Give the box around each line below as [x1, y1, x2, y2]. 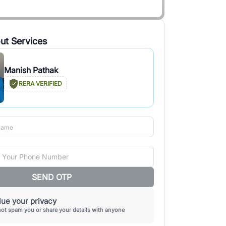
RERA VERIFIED [19, 80, 62, 87]
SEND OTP [31, 172, 72, 182]
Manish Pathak [4, 65, 59, 75]
